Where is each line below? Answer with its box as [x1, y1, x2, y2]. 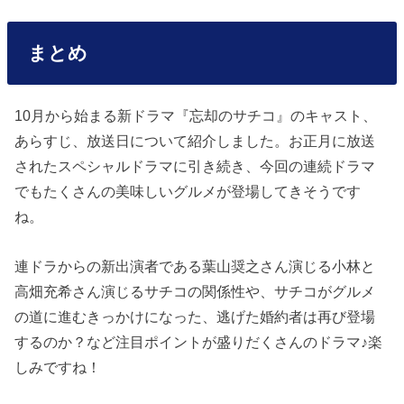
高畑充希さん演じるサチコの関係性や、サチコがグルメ [14, 282, 376, 299]
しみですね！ [14, 358, 102, 375]
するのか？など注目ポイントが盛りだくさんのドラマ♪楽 [14, 333, 383, 350]
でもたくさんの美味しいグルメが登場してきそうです [14, 183, 362, 200]
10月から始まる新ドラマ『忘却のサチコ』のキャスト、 [14, 107, 378, 124]
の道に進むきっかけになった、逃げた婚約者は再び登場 [14, 308, 376, 325]
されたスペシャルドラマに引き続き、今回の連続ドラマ [14, 158, 376, 175]
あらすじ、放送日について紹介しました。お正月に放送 [14, 133, 376, 150]
